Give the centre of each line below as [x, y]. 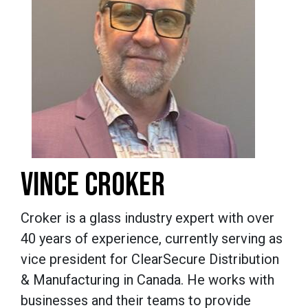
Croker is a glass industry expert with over [147, 218]
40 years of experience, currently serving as [152, 238]
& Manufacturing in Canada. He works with [147, 279]
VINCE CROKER [93, 185]
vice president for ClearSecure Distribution [150, 259]
